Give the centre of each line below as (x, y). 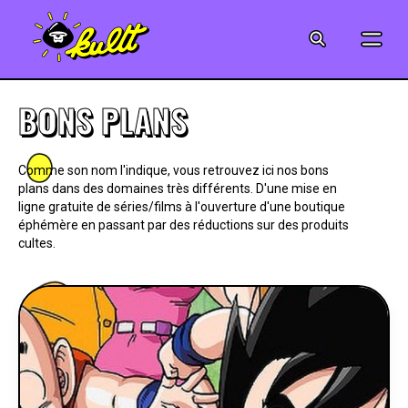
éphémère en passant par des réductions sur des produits (184, 225)
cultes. (37, 243)
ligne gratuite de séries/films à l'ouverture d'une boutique (182, 207)
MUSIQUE (186, 198)
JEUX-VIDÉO (196, 348)
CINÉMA (181, 48)
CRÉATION (190, 248)
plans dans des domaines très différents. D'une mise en (178, 189)
